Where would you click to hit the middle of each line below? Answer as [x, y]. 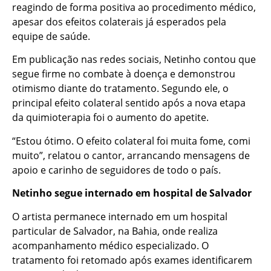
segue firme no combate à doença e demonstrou [124, 74]
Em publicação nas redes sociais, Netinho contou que [134, 60]
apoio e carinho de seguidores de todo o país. [116, 170]
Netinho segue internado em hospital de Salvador [132, 193]
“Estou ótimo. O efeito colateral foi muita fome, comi [131, 141]
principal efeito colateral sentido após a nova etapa [129, 103]
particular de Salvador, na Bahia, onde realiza [115, 231]
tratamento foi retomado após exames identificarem [132, 260]
